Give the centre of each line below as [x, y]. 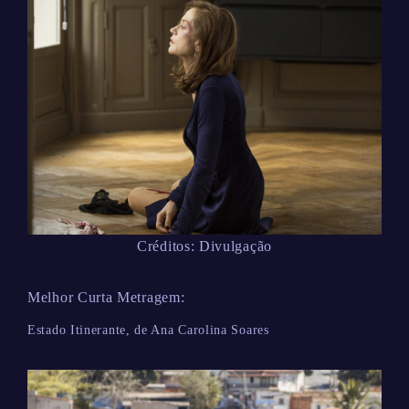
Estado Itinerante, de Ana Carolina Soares [148, 330]
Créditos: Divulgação [204, 246]
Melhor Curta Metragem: [106, 297]
